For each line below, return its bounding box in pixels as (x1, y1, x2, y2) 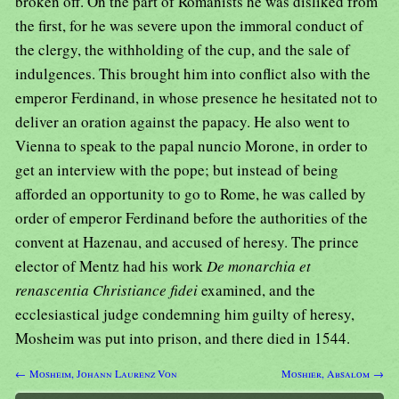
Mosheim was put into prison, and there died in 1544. (15, 328, 350, 349)
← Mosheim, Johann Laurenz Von (15, 366, 177, 381)
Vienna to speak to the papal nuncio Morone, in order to (15, 135, 368, 157)
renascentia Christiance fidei (15, 280, 201, 301)
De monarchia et (207, 256, 311, 277)
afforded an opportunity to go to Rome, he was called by (15, 183, 366, 205)
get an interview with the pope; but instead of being (15, 159, 338, 181)
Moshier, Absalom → (281, 366, 384, 381)
